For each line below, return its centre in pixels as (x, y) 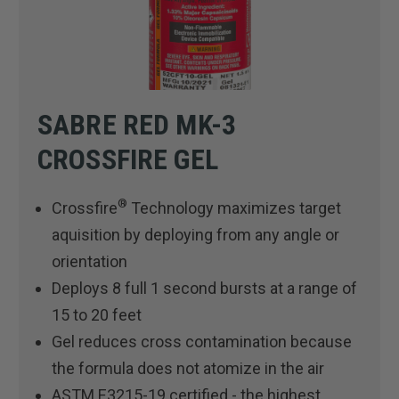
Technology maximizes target (235, 208)
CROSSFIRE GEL (128, 159)
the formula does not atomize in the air (188, 368)
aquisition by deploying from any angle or (196, 234)
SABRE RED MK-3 (137, 124)
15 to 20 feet (97, 314)
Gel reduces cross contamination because (202, 341)
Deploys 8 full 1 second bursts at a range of (205, 288)
